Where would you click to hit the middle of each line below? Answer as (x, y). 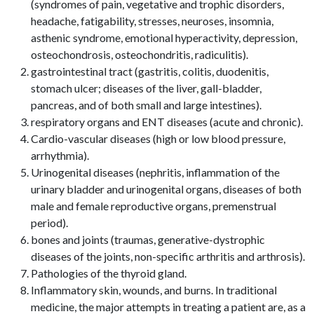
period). (49, 223)
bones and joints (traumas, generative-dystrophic (148, 239)
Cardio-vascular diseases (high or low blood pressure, (158, 138)
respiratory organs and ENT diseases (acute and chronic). (167, 122)
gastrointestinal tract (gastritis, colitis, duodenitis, (150, 71)
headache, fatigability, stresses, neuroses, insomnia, (152, 21)
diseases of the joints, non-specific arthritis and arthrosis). (168, 256)
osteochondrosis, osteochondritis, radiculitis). (139, 54)
